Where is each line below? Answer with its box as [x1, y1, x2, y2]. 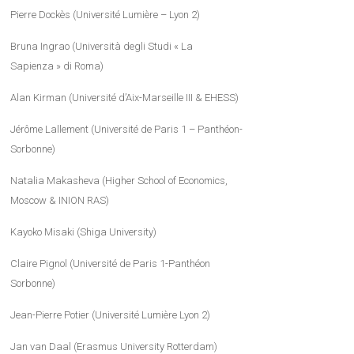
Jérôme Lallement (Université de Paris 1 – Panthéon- [10, 123, 243, 136]
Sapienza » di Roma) [10, 60, 104, 73]
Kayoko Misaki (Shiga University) [10, 226, 157, 239]
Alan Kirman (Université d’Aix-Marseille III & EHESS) [10, 92, 239, 104]
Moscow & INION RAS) [10, 194, 110, 207]
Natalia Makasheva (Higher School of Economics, [10, 175, 228, 187]
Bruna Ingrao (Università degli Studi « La [10, 40, 194, 53]
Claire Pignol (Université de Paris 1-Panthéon [10, 258, 211, 270]
